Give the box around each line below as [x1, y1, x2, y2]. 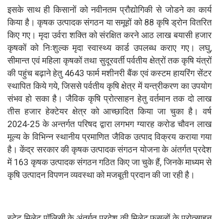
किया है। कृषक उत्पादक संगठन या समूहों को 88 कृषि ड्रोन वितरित [7, 17, 212, 27]
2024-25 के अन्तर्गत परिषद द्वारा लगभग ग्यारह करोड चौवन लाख [7, 118, 212, 129]
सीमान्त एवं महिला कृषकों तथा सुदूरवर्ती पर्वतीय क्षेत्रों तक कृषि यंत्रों [7, 55, 212, 66]
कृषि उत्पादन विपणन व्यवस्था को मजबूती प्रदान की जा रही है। [7, 169, 195, 180]
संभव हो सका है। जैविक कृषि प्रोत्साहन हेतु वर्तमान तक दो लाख [7, 93, 212, 104]
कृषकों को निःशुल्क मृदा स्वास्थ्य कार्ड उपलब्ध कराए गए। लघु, [7, 42, 212, 53]
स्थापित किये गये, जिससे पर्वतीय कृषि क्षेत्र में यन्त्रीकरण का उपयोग [7, 80, 212, 91]
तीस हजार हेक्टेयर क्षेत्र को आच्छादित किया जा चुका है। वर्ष [7, 106, 212, 116]
